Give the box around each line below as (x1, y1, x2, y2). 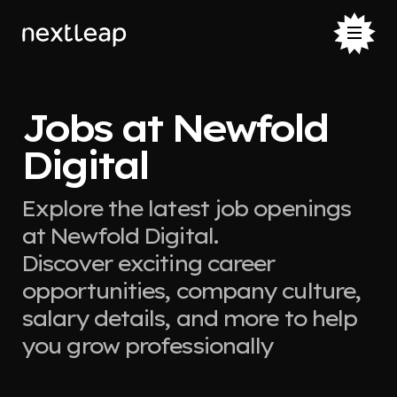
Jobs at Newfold (21, 105, 327, 152)
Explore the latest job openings (21, 195, 351, 222)
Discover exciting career (21, 250, 275, 276)
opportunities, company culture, (21, 277, 361, 304)
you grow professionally (21, 332, 273, 359)
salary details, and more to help (21, 305, 357, 331)
